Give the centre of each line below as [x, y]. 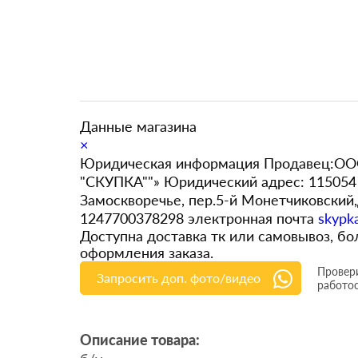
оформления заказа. [147, 253]
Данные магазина [138, 126]
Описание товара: [140, 341]
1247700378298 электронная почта [199, 218]
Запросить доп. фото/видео [179, 278]
